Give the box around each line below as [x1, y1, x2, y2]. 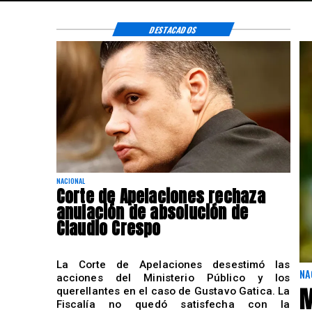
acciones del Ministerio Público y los [56, 272, 290, 285]
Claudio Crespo [56, 215, 161, 241]
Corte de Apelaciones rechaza [56, 183, 265, 209]
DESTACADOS [147, 23, 199, 36]
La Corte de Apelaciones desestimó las [56, 258, 290, 272]
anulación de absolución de [56, 199, 249, 225]
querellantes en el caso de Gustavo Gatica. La [56, 285, 290, 298]
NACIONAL [56, 175, 86, 187]
